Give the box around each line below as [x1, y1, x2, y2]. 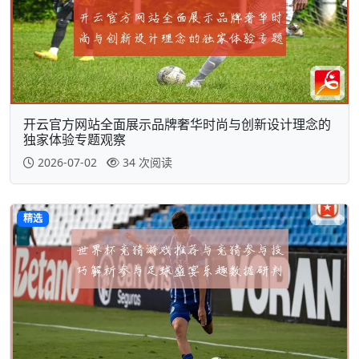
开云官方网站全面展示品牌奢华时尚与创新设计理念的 [23, 115, 331, 133]
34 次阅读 [123, 154, 172, 170]
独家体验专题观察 [23, 130, 126, 148]
